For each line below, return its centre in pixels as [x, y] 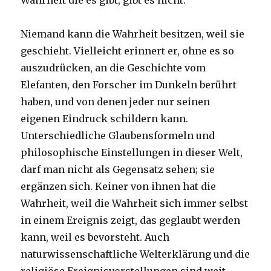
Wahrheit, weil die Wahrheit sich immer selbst [135, 204]
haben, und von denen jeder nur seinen [116, 102]
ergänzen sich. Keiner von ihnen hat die [119, 187]
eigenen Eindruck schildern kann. [105, 119]
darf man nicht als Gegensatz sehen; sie [118, 170]
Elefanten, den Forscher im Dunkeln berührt [129, 85]
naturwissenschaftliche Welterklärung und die [135, 254]
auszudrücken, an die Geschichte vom [113, 68]
